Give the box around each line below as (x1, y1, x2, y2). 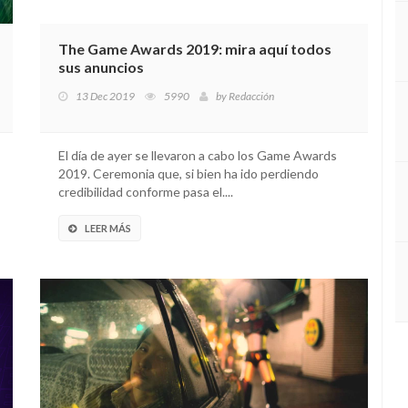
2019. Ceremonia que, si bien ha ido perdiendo (58, 166, 319, 181)
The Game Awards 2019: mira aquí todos (58, 40, 331, 57)
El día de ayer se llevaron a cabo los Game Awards (58, 148, 337, 163)
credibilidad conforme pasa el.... (58, 184, 233, 199)
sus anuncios (58, 58, 144, 76)
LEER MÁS (85, 222, 131, 234)
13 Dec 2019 (76, 89, 135, 103)
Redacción (229, 89, 274, 103)
